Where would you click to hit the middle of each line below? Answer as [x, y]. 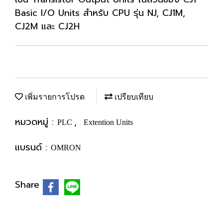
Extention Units [108, 122]
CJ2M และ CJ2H [47, 26]
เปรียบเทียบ [133, 97]
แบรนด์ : [33, 147]
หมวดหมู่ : [36, 122]
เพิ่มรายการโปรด [54, 97]
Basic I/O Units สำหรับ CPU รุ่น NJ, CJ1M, [100, 13]
